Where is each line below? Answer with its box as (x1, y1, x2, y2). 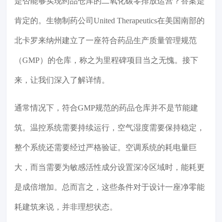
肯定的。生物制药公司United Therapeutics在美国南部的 (14, 16, 205, 25)
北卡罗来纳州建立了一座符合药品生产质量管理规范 (14, 36, 197, 45)
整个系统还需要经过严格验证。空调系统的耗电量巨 (14, 143, 197, 152)
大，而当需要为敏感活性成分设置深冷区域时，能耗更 (14, 163, 205, 172)
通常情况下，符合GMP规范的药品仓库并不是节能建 (14, 104, 198, 112)
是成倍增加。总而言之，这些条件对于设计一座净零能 (14, 183, 205, 192)
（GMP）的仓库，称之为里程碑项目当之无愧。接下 (14, 56, 198, 65)
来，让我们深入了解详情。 (14, 76, 110, 85)
